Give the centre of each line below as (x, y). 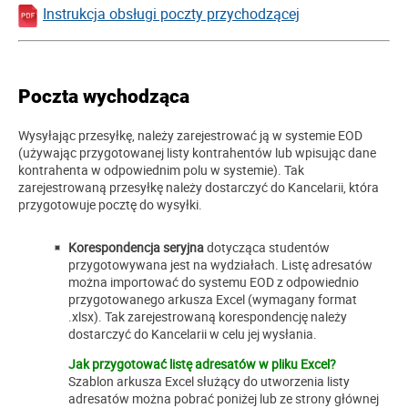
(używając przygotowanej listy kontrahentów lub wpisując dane (197, 153)
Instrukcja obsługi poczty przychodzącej (171, 14)
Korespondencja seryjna (136, 248)
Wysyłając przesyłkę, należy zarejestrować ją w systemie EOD (190, 136)
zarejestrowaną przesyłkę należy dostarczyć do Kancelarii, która (199, 188)
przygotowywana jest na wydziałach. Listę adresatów (220, 265)
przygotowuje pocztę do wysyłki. (110, 205)
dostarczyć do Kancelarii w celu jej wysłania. (193, 334)
